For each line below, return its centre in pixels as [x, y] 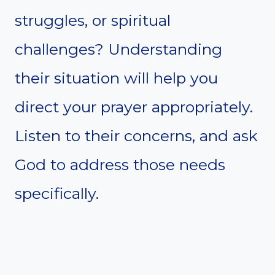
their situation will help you [116, 78]
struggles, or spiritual [93, 20]
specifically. [57, 193]
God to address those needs [120, 164]
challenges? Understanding [118, 49]
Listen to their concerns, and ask [136, 135]
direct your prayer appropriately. [134, 107]
